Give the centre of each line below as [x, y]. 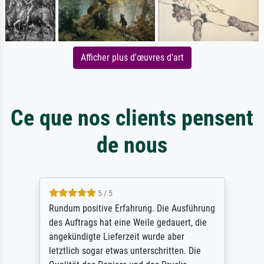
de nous [132, 145]
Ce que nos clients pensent [132, 118]
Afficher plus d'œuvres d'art [132, 58]
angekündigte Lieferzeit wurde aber [116, 237]
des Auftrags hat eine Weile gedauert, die [128, 223]
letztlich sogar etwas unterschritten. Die [125, 251]
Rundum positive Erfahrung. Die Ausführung [132, 209]
